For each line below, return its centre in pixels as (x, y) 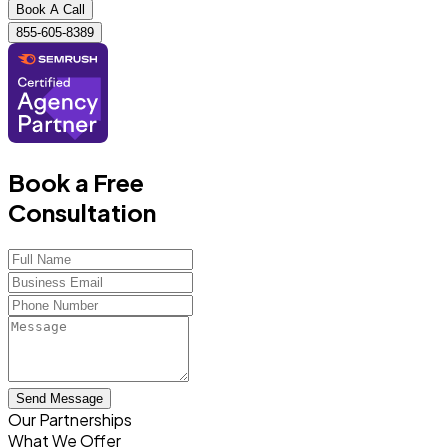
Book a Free (76, 181)
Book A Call (50, 9)
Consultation (82, 211)
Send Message (59, 398)
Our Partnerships (70, 419)
